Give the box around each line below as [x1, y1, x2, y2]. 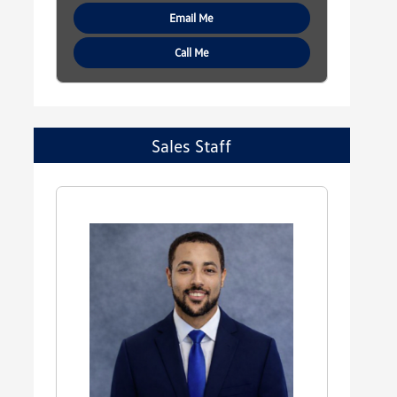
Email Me [169, 11, 214, 26]
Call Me [174, 45, 209, 60]
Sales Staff [152, 135, 232, 157]
